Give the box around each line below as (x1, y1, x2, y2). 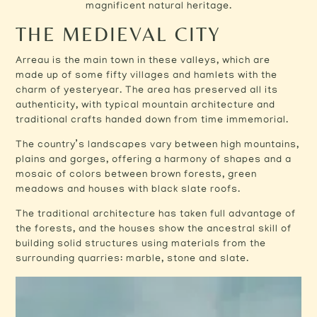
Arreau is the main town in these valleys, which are (16, 55, 271, 67)
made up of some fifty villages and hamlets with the (16, 70, 278, 81)
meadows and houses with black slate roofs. (16, 184, 241, 195)
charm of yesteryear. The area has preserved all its (16, 85, 279, 96)
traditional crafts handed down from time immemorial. (16, 115, 289, 126)
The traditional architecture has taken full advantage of (16, 209, 296, 220)
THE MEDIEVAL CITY (16, 22, 221, 45)
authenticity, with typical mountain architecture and (16, 100, 276, 111)
